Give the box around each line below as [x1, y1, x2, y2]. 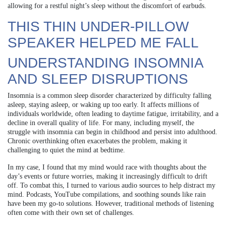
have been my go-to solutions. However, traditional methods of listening [8, 199, 214, 207]
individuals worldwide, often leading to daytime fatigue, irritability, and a [8, 109, 218, 118]
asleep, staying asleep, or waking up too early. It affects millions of [8, 100, 199, 108]
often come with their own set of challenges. [8, 208, 134, 216]
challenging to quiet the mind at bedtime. [8, 146, 125, 154]
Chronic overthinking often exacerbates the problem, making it [8, 137, 187, 145]
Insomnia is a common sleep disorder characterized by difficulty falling [8, 91, 211, 99]
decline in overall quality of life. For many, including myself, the [8, 119, 194, 127]
